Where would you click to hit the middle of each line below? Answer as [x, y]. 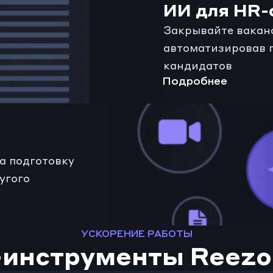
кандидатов [198, 66]
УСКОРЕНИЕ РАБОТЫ [136, 234]
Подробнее [195, 82]
